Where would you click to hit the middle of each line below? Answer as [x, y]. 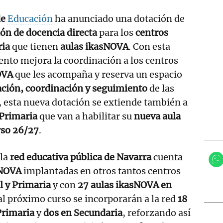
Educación [31, 18]
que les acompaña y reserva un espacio [98, 74]
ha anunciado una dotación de [120, 18]
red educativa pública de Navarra [81, 157]
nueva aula [157, 116]
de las [161, 88]
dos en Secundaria [83, 213]
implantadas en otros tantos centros [101, 171]
